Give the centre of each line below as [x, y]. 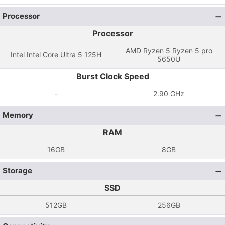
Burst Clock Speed [113, 76]
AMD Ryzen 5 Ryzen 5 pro [169, 50]
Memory [18, 115]
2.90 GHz [169, 94]
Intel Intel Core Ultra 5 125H [56, 54]
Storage [17, 171]
